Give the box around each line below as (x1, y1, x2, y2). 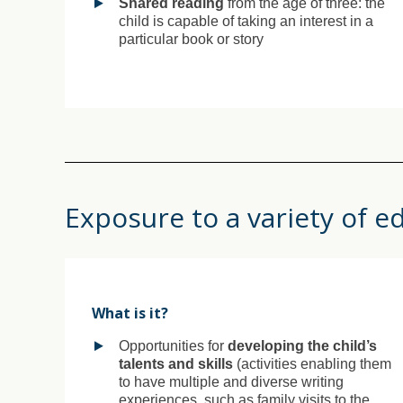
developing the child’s (228, 337, 377, 354)
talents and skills (119, 355, 233, 372)
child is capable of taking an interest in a (119, 13, 373, 29)
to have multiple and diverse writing (119, 373, 344, 390)
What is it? (92, 302, 168, 323)
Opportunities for (119, 337, 228, 354)
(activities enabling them (233, 355, 391, 372)
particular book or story (119, 31, 264, 47)
